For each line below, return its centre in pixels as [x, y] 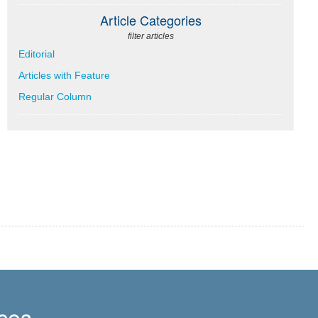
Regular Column [55, 96]
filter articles [150, 36]
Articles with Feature [65, 75]
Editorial [37, 54]
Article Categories [150, 20]
